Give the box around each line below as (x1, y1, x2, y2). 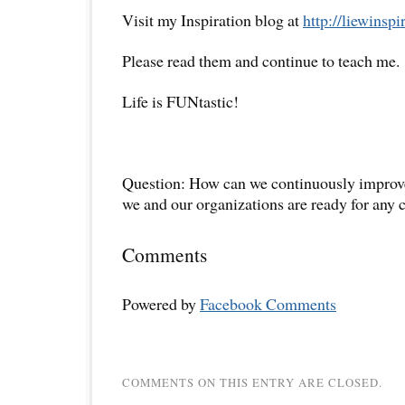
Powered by (122, 293, 200, 316)
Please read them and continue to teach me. (122, 50, 400, 72)
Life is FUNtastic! (122, 90, 239, 113)
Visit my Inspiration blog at (122, 9, 303, 32)
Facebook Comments (200, 293, 336, 316)
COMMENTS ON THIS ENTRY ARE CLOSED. (122, 374, 382, 391)
